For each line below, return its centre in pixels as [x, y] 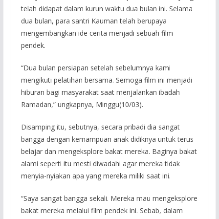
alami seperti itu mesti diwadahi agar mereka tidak [100, 164]
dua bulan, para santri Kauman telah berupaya [94, 21]
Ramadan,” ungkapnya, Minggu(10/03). [82, 105]
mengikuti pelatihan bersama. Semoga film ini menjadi [106, 80]
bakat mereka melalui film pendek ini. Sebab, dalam [102, 211]
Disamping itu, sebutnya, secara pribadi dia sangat [100, 127]
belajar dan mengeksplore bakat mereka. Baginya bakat [109, 152]
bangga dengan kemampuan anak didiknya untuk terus [107, 139]
